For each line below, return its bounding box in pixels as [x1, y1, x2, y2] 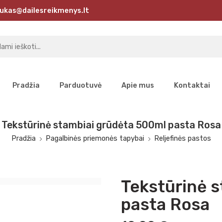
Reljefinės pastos [154, 134, 211, 143]
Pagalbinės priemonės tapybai [45, 134, 144, 143]
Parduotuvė [59, 81, 102, 90]
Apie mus [121, 81, 154, 90]
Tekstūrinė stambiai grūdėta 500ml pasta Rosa [1, 119, 221, 131]
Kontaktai [173, 81, 210, 90]
